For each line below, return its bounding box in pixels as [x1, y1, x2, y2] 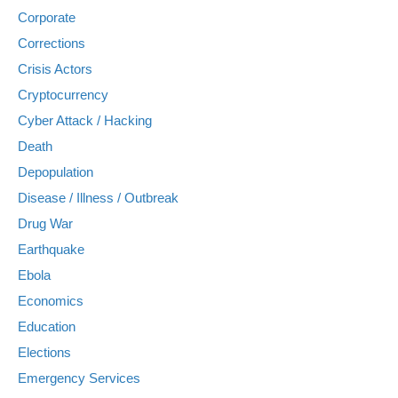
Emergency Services [18, 370, 140, 386]
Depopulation [18, 163, 93, 179]
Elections [18, 344, 71, 360]
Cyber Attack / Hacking [18, 112, 152, 128]
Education [18, 318, 76, 334]
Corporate [18, 9, 76, 25]
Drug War [18, 215, 73, 231]
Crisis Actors [18, 60, 92, 76]
